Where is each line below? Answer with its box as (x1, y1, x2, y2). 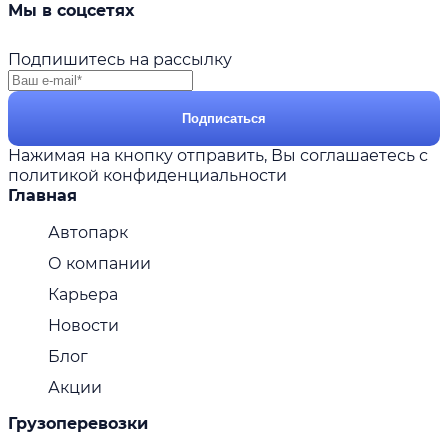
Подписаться (182, 110, 266, 126)
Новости (48, 315, 119, 335)
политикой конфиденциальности (8, 165, 287, 185)
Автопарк (48, 222, 128, 242)
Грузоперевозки (8, 413, 148, 433)
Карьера (48, 284, 118, 304)
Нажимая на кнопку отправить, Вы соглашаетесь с (8, 145, 428, 165)
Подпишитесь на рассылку (8, 49, 232, 69)
